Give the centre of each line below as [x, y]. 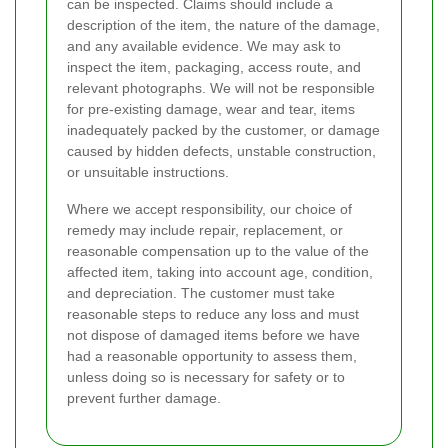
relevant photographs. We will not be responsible [221, 88]
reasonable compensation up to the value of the [218, 251]
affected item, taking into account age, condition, [220, 272]
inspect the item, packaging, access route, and [214, 67]
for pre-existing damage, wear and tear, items [211, 109]
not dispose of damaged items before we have [213, 335]
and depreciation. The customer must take [201, 293]
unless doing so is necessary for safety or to [206, 377]
